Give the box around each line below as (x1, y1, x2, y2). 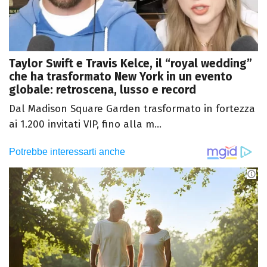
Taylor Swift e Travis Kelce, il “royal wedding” (9, 57, 252, 71)
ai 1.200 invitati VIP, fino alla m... (9, 118, 162, 131)
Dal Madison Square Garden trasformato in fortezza (9, 103, 255, 116)
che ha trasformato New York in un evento (9, 70, 232, 84)
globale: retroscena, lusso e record (9, 83, 196, 97)
